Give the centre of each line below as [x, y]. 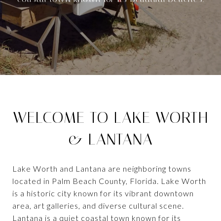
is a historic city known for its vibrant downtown [103, 193]
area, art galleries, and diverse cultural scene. [98, 205]
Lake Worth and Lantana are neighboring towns [102, 168]
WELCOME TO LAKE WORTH [110, 117]
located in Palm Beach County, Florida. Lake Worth [109, 181]
